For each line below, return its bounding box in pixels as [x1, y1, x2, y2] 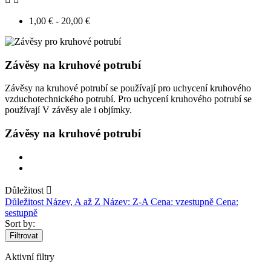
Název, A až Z [46, 196, 103, 207]
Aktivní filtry [5, 251, 54, 262]
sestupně [5, 207, 38, 218]
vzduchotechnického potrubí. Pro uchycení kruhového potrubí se [5, 94, 252, 105]
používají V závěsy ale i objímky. [5, 105, 132, 116]
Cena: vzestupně [151, 196, 216, 207]
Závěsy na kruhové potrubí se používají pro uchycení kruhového [5, 83, 251, 94]
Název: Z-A [103, 196, 151, 207]
